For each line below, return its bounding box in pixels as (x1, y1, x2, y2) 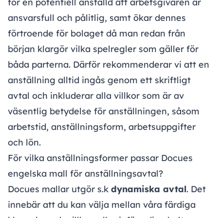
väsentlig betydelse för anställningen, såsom (8, 106, 200, 117)
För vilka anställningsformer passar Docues (8, 152, 193, 164)
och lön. (8, 137, 41, 148)
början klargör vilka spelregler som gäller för (8, 43, 199, 55)
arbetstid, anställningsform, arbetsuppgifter (8, 121, 196, 133)
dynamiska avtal (111, 183, 186, 195)
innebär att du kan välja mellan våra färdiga (8, 199, 196, 211)
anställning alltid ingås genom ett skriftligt (8, 74, 191, 86)
